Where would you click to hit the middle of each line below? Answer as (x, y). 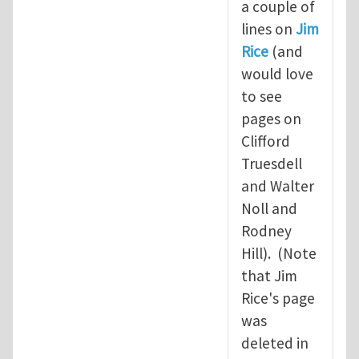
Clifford (266, 141)
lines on (268, 28)
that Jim (269, 275)
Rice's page (278, 298)
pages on (271, 118)
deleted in (275, 343)
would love (277, 73)
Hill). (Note (279, 253)
